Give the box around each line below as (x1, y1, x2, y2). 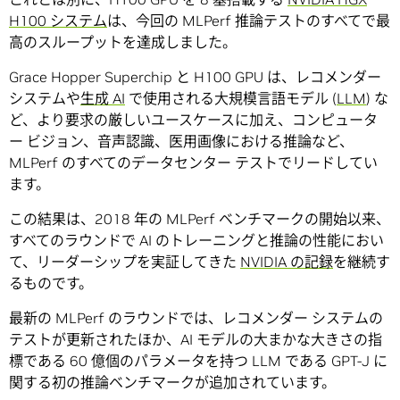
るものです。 (9, 274, 93, 293)
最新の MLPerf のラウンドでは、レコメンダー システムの (9, 309, 383, 328)
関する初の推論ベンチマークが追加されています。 (9, 373, 336, 392)
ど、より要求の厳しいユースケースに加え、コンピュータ (9, 111, 378, 129)
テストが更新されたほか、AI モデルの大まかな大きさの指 (9, 330, 382, 349)
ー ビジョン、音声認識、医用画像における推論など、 (9, 132, 354, 151)
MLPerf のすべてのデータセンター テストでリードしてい (9, 154, 378, 172)
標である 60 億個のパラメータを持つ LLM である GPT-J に (9, 352, 387, 371)
